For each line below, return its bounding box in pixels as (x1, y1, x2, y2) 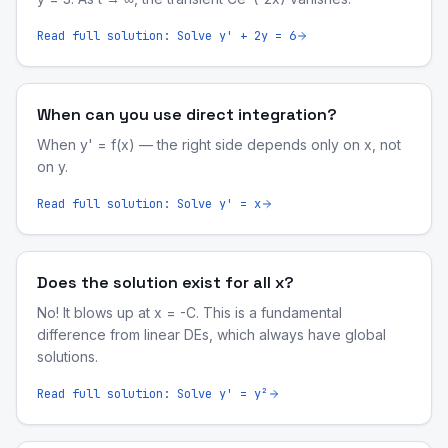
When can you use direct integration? (37, 104, 337, 125)
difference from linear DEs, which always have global (37, 326, 386, 343)
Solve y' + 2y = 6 (177, 28, 296, 44)
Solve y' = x (177, 196, 261, 212)
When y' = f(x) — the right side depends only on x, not (37, 136, 401, 153)
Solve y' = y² (177, 386, 268, 402)
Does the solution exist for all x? (37, 272, 294, 293)
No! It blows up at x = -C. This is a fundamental (37, 304, 342, 321)
